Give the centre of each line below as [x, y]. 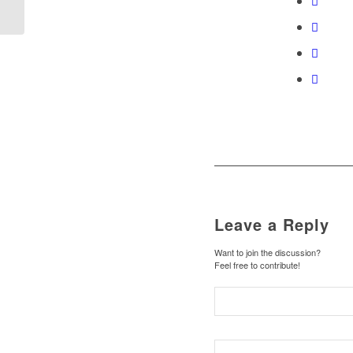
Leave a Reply [272, 224]
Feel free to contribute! [257, 265]
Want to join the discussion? [268, 252]
